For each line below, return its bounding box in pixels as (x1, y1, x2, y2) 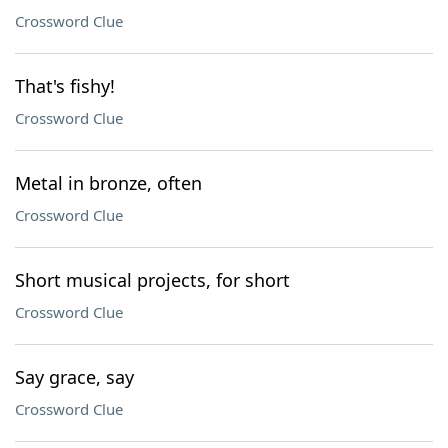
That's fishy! (15, 74, 115, 98)
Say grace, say (15, 365, 134, 389)
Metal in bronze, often (15, 171, 202, 195)
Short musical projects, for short (15, 268, 290, 292)
